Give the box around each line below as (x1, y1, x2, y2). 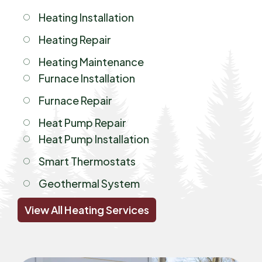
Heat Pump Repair (38, 115, 126, 129)
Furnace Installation (38, 71, 135, 85)
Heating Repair (38, 32, 111, 46)
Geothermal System (38, 176, 140, 190)
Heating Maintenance (38, 54, 144, 68)
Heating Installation (38, 10, 134, 24)
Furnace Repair (38, 93, 112, 107)
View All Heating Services (25, 202, 149, 216)
